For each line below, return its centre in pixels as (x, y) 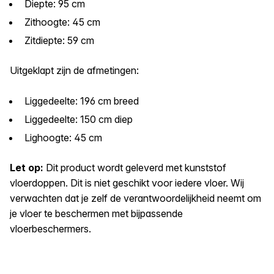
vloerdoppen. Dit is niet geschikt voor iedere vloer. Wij (127, 183)
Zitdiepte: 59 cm (59, 40)
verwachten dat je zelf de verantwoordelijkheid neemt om (135, 198)
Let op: (28, 167)
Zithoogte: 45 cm (62, 22)
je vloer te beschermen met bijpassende (96, 213)
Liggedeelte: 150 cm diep (79, 119)
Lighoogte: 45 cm (63, 137)
